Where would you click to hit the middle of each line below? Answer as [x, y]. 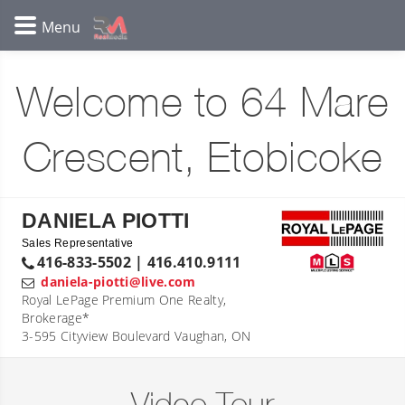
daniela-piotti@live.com [118, 282]
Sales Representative [78, 243]
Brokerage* [56, 318]
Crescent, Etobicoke [202, 160]
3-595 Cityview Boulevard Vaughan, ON [137, 336]
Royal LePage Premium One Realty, [124, 300]
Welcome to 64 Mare [202, 105]
